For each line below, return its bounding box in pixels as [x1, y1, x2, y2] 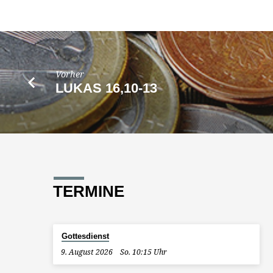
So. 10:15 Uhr [120, 247, 168, 258]
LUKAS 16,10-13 [55, 80, 158, 96]
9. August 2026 [60, 247, 113, 258]
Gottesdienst [61, 232, 109, 241]
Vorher [55, 68, 85, 80]
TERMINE [53, 183, 124, 200]
